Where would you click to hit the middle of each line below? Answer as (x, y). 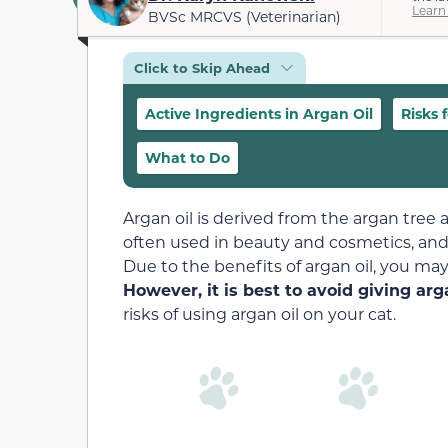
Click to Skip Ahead (202, 67)
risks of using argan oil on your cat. (259, 313)
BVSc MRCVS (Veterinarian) (244, 17)
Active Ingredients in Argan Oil (259, 113)
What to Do (187, 157)
